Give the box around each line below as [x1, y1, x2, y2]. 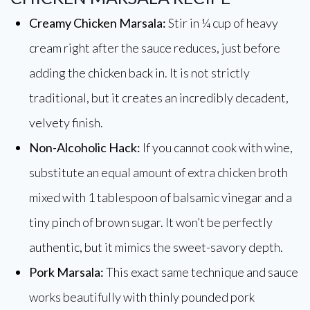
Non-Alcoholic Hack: [29, 140, 140, 155]
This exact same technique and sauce [104, 264, 298, 280]
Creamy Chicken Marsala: [29, 15, 166, 30]
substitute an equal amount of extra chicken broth [29, 165, 288, 180]
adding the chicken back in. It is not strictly [29, 65, 250, 80]
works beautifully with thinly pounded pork [29, 289, 255, 304]
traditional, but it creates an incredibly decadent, [29, 90, 289, 105]
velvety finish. [29, 115, 103, 130]
